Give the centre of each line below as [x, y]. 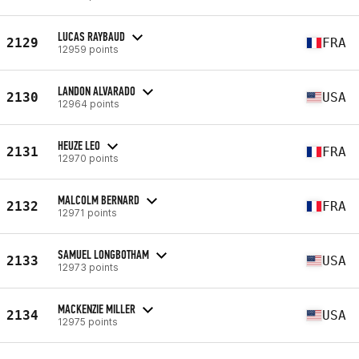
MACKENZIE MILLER [97, 309]
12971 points [87, 212]
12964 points [89, 103]
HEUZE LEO [79, 145]
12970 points [88, 158]
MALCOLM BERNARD [99, 200]
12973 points [88, 267]
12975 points [88, 321]
